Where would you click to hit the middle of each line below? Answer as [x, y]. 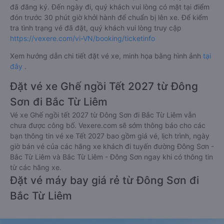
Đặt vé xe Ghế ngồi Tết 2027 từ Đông [104, 86]
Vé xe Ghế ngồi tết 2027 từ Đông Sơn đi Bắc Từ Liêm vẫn [103, 115]
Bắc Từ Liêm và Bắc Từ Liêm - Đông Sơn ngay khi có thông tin [111, 157]
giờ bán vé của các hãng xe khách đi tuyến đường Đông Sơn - [112, 146]
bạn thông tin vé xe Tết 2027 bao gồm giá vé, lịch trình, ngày [110, 136]
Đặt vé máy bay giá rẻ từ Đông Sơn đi [104, 180]
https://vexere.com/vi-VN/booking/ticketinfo [82, 38]
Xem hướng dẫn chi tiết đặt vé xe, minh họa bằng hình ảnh [106, 56]
